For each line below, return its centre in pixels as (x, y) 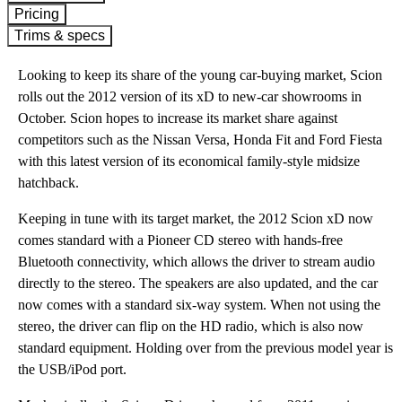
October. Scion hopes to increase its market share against (178, 118)
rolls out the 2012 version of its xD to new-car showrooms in (190, 96)
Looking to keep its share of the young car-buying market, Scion (200, 75)
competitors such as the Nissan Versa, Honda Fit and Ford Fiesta (200, 140)
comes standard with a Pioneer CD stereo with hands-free (180, 240)
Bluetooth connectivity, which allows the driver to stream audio (197, 262)
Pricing (42, 14)
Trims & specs (64, 35)
